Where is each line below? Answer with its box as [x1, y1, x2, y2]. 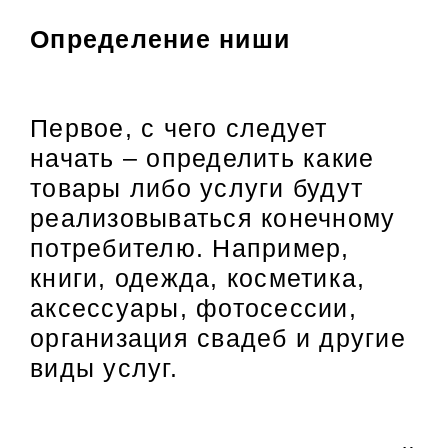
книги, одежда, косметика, [30, 264, 366, 292]
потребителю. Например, [30, 234, 350, 262]
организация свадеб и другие [30, 324, 406, 352]
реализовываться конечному [30, 204, 396, 232]
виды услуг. [30, 354, 178, 382]
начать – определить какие [30, 144, 375, 172]
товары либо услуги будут [30, 174, 363, 202]
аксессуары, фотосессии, [30, 294, 357, 322]
